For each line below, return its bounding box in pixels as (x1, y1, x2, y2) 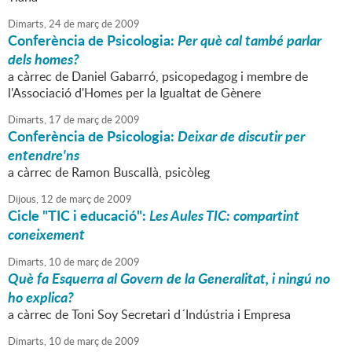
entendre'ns (8, 145, 79, 166)
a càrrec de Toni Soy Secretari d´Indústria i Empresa (8, 306, 291, 324)
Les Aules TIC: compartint (149, 205, 299, 226)
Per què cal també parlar (178, 30, 321, 51)
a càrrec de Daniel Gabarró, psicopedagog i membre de (8, 68, 308, 86)
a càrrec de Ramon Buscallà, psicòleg (8, 163, 210, 181)
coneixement (8, 224, 85, 245)
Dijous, (8, 192, 38, 207)
